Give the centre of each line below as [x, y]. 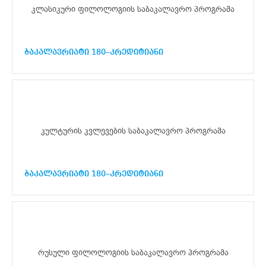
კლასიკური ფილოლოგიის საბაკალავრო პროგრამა [133, 9]
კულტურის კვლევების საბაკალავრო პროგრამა [133, 131]
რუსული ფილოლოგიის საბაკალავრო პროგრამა [133, 253]
